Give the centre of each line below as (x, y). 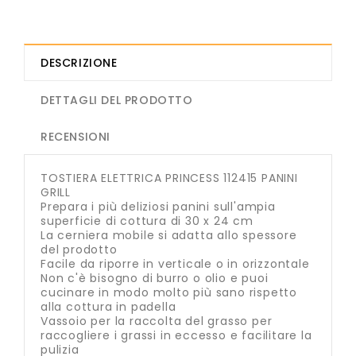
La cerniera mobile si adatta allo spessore (169, 236)
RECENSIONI (75, 137)
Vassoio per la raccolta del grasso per (157, 321)
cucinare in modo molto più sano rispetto (169, 293)
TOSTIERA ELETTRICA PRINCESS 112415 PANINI (169, 178)
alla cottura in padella (108, 307)
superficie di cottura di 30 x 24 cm (147, 221)
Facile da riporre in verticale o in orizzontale (175, 264)
